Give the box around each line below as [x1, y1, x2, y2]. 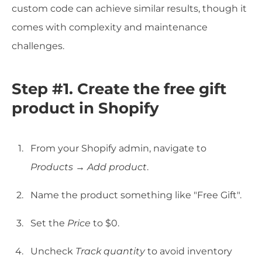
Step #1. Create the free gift [12, 80, 226, 99]
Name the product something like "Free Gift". [30, 189, 242, 201]
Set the [30, 218, 67, 229]
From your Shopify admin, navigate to [30, 143, 206, 154]
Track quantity [75, 246, 145, 257]
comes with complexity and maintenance [12, 21, 208, 33]
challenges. [12, 40, 64, 51]
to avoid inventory [145, 246, 232, 257]
